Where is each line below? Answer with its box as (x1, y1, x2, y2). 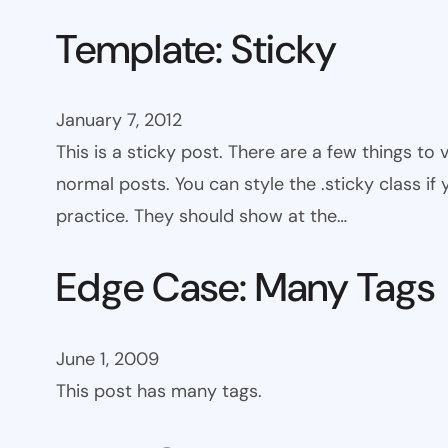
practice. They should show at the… (56, 204, 347, 229)
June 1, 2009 (56, 346, 159, 371)
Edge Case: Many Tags (56, 261, 435, 314)
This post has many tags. (56, 378, 262, 403)
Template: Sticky (56, 23, 337, 76)
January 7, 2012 (56, 108, 182, 133)
